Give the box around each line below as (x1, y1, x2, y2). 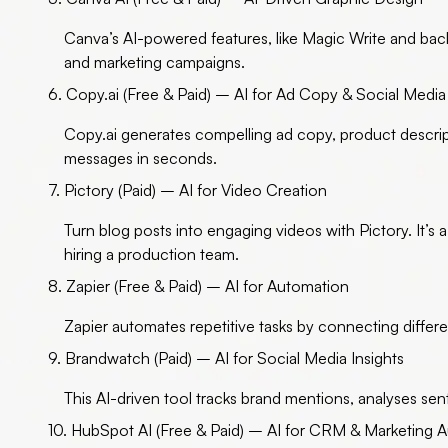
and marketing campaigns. (64, 52, 245, 73)
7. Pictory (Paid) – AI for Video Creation (48, 180, 327, 201)
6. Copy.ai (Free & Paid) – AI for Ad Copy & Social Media (48, 84, 446, 105)
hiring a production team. (64, 244, 239, 265)
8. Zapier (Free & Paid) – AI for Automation (48, 276, 349, 297)
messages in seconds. (64, 148, 217, 169)
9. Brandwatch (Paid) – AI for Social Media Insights (48, 348, 404, 369)
